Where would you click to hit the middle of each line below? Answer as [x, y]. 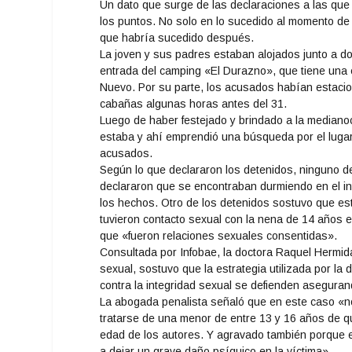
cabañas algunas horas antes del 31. [194, 103]
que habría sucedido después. [177, 37]
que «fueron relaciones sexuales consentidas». [219, 235]
